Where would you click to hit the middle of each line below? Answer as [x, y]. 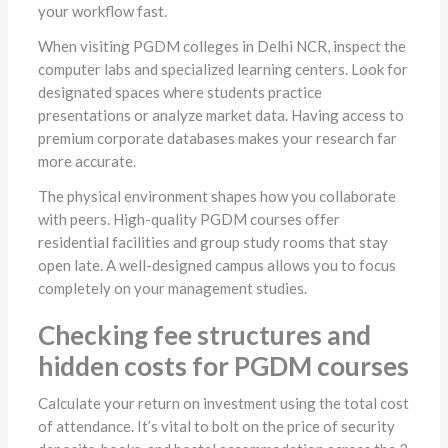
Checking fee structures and [204, 335]
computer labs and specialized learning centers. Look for [222, 69]
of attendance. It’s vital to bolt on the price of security [216, 426]
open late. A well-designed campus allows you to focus [216, 265]
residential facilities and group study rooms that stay [212, 242]
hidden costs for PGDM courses [223, 366]
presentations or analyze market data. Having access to [220, 115]
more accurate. [86, 161]
